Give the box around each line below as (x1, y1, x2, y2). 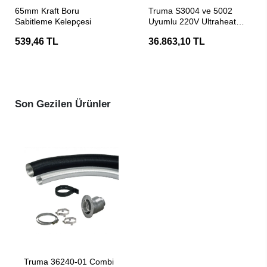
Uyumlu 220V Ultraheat (148, 17, 236, 26)
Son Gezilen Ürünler (15, 98, 111, 110)
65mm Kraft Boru (15, 6, 79, 15)
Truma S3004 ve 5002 (148, 6, 232, 15)
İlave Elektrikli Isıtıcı (148, 27, 222, 37)
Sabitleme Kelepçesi (15, 17, 91, 26)
